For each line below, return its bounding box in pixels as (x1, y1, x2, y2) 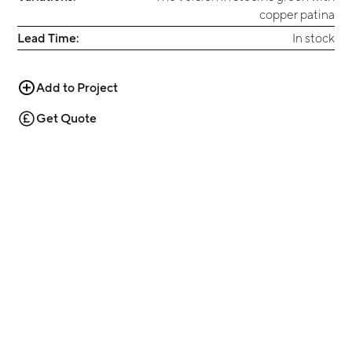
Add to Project (36, 80, 118, 95)
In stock (291, 31, 335, 46)
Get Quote (36, 111, 97, 126)
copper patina (258, 6, 335, 21)
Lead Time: (17, 31, 79, 46)
